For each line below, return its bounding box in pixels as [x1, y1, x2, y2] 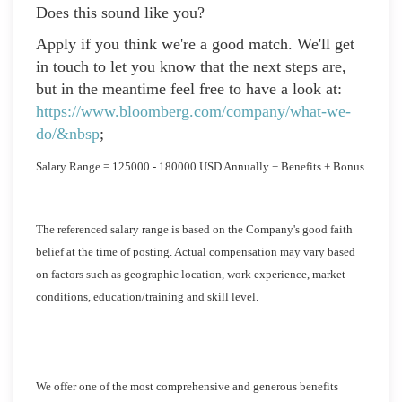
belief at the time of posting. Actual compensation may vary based [36, 244, 355, 258]
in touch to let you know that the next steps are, [36, 57, 346, 75]
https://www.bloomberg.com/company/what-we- [36, 101, 351, 120]
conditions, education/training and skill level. [36, 289, 258, 303]
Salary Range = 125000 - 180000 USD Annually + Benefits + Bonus [36, 159, 364, 173]
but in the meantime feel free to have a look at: [36, 79, 342, 98]
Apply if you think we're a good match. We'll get [36, 34, 354, 53]
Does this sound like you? [36, 3, 205, 22]
